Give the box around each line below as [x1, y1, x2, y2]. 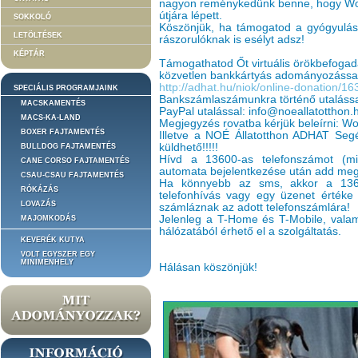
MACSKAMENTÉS [21, 99, 86, 107]
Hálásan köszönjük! [159, 261, 257, 273]
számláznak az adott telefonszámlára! [159, 201, 350, 213]
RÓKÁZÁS [21, 185, 58, 193]
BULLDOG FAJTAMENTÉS [21, 142, 116, 150]
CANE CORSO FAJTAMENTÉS [21, 157, 129, 165]
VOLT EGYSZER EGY [21, 250, 95, 258]
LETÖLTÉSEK [14, 31, 62, 39]
